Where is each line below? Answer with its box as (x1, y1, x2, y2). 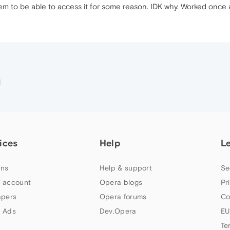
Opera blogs (99, 178, 143, 186)
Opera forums (99, 193, 147, 201)
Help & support (99, 164, 152, 172)
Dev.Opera (99, 207, 137, 215)
